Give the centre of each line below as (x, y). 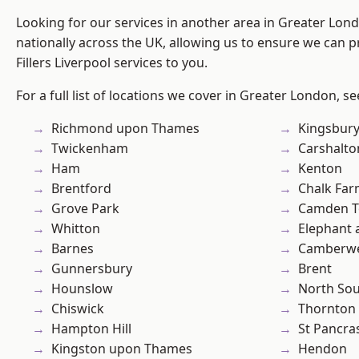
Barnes (73, 249)
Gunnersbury (92, 269)
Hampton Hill (91, 329)
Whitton (76, 229)
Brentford (81, 189)
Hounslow (82, 289)
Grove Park (85, 209)
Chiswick (78, 309)
